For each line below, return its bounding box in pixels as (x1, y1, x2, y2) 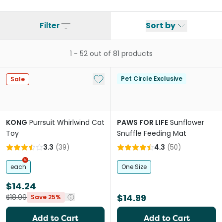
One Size (121, 163, 147, 171)
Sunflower (170, 117, 204, 127)
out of (87, 49, 113, 58)
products (121, 49, 153, 58)
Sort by (146, 20, 175, 31)
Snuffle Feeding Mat (117, 128, 186, 138)
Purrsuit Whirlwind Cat (29, 117, 105, 127)
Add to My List (92, 73, 146, 84)
